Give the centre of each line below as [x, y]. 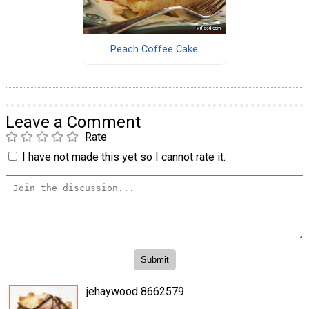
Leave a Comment [73, 122]
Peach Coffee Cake [154, 49]
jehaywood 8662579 [135, 291]
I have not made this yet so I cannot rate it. [124, 157]
